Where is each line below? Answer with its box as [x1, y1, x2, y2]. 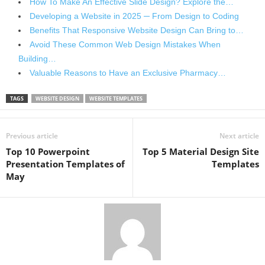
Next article [219, 131, 259, 141]
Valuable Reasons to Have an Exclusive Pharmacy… [30, 68, 226, 78]
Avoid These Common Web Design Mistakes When [30, 40, 221, 50]
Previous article [6, 131, 58, 141]
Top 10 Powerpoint [6, 146, 90, 158]
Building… [18, 54, 56, 64]
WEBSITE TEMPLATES [89, 95, 143, 103]
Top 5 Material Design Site [143, 146, 259, 158]
